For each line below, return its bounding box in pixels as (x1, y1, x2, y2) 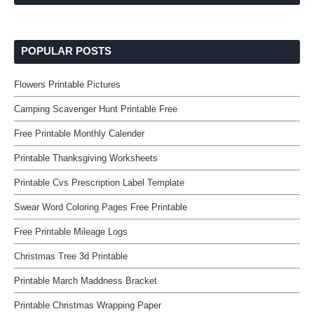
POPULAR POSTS (21, 45, 111, 57)
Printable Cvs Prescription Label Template (14, 177, 184, 188)
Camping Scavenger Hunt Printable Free (14, 104, 177, 114)
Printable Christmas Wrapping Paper (14, 300, 161, 310)
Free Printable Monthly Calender (14, 128, 144, 139)
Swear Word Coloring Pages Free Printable (14, 202, 187, 212)
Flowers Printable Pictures (14, 79, 121, 90)
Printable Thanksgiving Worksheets (14, 153, 158, 163)
